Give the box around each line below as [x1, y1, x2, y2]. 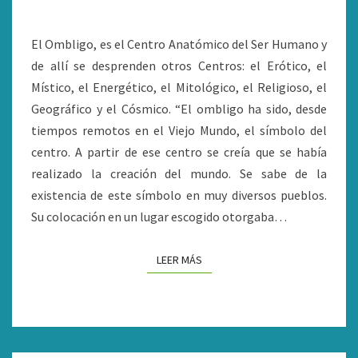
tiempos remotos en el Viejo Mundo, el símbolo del [31, 122, 327, 138]
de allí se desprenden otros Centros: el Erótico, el [31, 58, 327, 74]
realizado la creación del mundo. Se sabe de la [31, 165, 327, 181]
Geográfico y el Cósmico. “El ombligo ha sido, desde [31, 101, 327, 117]
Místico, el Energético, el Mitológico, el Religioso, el [31, 79, 327, 95]
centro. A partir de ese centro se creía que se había [31, 144, 327, 160]
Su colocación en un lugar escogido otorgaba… [31, 209, 287, 225]
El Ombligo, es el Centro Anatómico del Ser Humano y [31, 36, 327, 52]
